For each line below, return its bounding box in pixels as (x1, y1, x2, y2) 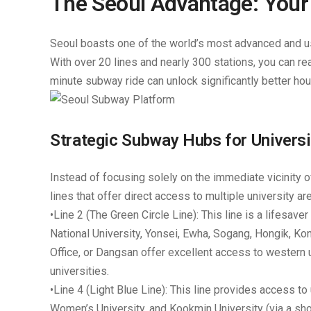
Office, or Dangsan (50, 246, 138, 259)
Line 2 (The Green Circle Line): (53, 208, 199, 221)
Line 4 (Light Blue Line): (53, 283, 167, 296)
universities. (50, 264, 109, 278)
